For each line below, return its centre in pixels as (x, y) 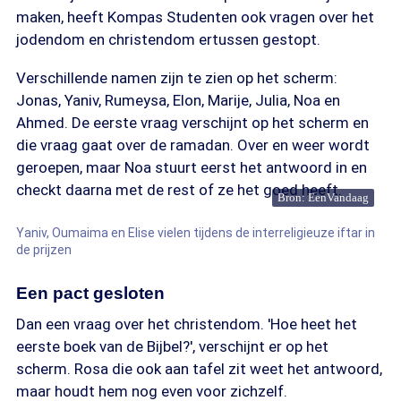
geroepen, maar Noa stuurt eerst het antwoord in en (192, 167)
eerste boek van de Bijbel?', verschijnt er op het (172, 346)
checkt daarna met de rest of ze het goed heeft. (179, 190)
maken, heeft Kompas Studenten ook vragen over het (195, 17)
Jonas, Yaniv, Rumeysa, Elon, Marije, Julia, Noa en (178, 100)
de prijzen (44, 250)
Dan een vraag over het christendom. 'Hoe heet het (187, 324)
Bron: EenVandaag (323, 197)
